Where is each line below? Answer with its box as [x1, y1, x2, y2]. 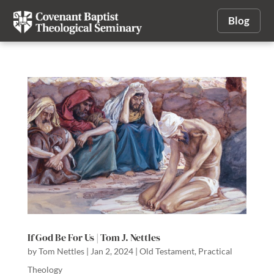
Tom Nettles [38, 245, 84, 256]
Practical [198, 245, 232, 256]
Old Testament [139, 245, 194, 256]
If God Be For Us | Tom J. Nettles [27, 230, 160, 244]
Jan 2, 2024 [90, 245, 133, 256]
